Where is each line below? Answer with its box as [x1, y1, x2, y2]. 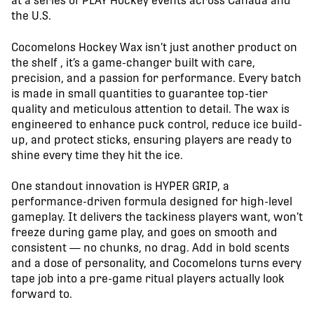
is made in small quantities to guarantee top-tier [11, 86, 268, 100]
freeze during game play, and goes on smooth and [11, 226, 278, 240]
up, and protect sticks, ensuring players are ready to [11, 132, 292, 146]
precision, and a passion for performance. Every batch [11, 71, 301, 85]
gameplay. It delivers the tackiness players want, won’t [11, 210, 303, 224]
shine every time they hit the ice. [11, 148, 183, 162]
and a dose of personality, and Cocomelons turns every [11, 257, 301, 271]
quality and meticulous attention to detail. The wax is [11, 102, 289, 116]
